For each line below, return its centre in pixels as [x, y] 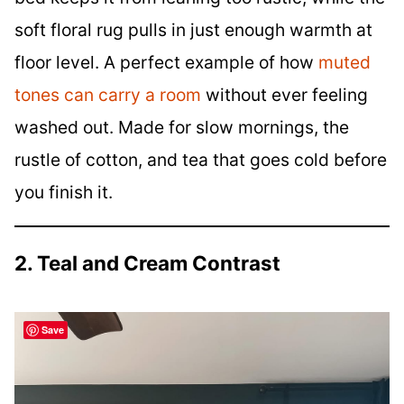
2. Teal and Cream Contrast [147, 262]
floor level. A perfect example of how [166, 63]
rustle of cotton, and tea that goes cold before [201, 160]
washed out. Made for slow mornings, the [182, 128]
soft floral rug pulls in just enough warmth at [193, 30]
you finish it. [64, 193]
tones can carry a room [108, 95]
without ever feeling [285, 95]
